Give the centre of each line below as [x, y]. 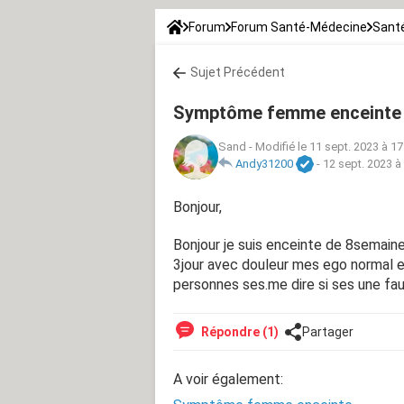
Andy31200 [264, 164]
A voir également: [228, 379]
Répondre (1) [239, 331]
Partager [328, 331]
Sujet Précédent [238, 72]
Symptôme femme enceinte [287, 112]
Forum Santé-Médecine [299, 27]
